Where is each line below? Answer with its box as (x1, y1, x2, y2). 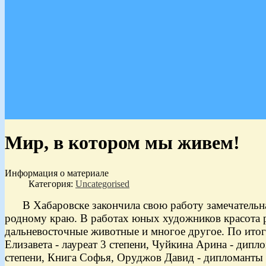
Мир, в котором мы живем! (5, 132, 240, 154)
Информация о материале (5, 168, 109, 179)
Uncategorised (75, 179, 129, 189)
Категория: (28, 179, 75, 189)
